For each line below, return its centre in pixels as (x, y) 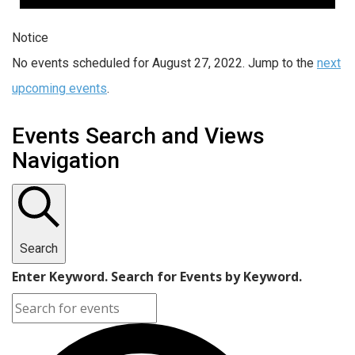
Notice (30, 37)
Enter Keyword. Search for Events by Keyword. (157, 276)
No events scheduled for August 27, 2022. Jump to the (164, 63)
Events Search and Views (138, 136)
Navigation (66, 160)
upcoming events (59, 88)
